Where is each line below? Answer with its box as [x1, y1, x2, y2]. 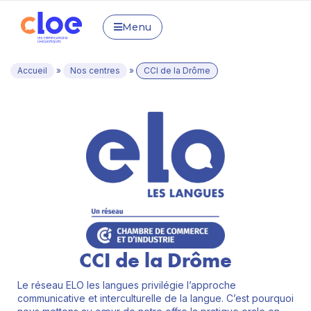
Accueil [17, 65, 47, 76]
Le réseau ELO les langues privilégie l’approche [17, 278, 236, 291]
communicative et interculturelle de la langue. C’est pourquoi [17, 292, 294, 304]
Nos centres [70, 65, 120, 76]
